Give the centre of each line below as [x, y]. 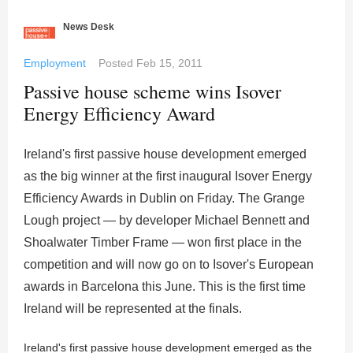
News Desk [89, 27]
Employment [55, 63]
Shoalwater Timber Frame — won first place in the [163, 243]
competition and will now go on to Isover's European [169, 265]
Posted [117, 63]
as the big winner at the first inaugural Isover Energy [168, 176]
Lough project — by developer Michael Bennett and [167, 221]
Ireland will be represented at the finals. [133, 309]
